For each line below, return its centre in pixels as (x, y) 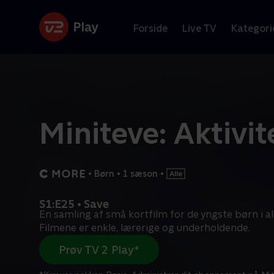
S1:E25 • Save (74, 204)
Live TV (199, 28)
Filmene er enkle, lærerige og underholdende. (145, 228)
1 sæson (140, 173)
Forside (150, 28)
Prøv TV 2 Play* (99, 250)
